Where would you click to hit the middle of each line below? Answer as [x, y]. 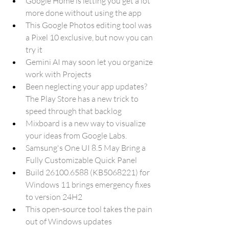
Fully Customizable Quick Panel [81, 160]
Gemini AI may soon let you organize [90, 62]
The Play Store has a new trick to [83, 99]
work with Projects [59, 74]
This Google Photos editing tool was [89, 25]
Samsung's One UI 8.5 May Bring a [86, 148]
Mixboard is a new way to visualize [86, 123]
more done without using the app [84, 13]
